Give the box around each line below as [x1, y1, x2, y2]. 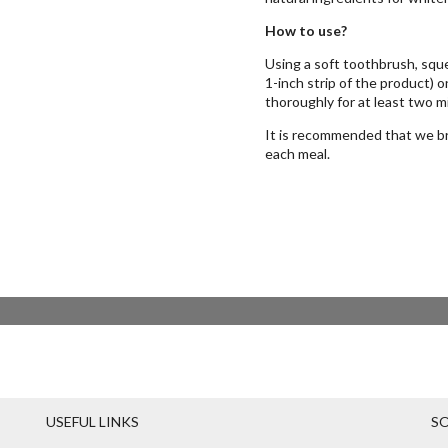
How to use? [265, 22, 347, 39]
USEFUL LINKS [45, 412, 139, 430]
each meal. [265, 145, 330, 162]
